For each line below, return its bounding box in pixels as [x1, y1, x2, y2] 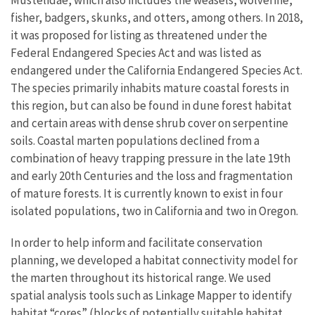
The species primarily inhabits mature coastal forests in [11, 79, 289, 96]
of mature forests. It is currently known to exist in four [11, 185, 283, 201]
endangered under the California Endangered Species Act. [11, 62, 302, 78]
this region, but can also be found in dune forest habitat [11, 97, 292, 113]
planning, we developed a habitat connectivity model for [11, 252, 297, 268]
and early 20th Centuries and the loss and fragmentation [11, 167, 292, 184]
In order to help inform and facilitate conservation [11, 234, 262, 250]
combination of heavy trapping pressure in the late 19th [11, 150, 290, 166]
